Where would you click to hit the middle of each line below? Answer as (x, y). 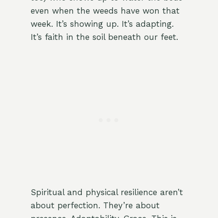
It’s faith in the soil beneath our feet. (104, 37)
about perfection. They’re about (95, 206)
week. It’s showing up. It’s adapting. (102, 24)
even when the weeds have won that (105, 11)
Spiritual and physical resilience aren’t (107, 192)
